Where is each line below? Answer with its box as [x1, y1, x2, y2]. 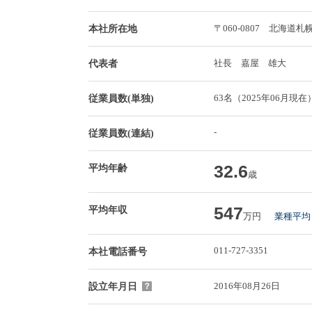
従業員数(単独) [88, 93, 154, 104]
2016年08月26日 [214, 280, 280, 291]
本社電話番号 [88, 246, 147, 257]
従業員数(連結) [88, 127, 154, 139]
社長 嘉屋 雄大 [214, 57, 286, 68]
